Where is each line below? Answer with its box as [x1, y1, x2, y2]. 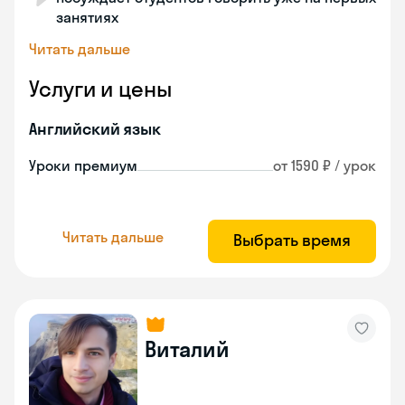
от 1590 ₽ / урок [273, 156, 376, 174]
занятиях [56, 8, 118, 26]
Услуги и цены [29, 75, 172, 102]
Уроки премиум [29, 156, 137, 174]
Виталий [145, 335, 230, 363]
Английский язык [29, 118, 161, 139]
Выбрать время [233, 230, 351, 250]
